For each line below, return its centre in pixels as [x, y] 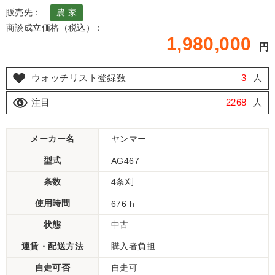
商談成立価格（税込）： [55, 28]
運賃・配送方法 [52, 246]
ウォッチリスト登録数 [79, 78]
